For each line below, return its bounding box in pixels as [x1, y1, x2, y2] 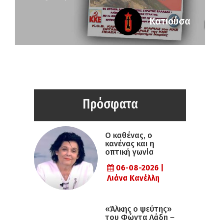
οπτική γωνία [105, 147, 154, 157]
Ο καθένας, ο [105, 130, 152, 140]
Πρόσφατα [82, 96, 138, 112]
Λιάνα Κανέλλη [107, 173, 160, 183]
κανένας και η [105, 138, 154, 148]
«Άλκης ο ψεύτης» [105, 204, 172, 214]
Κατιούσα [149, 16, 191, 27]
